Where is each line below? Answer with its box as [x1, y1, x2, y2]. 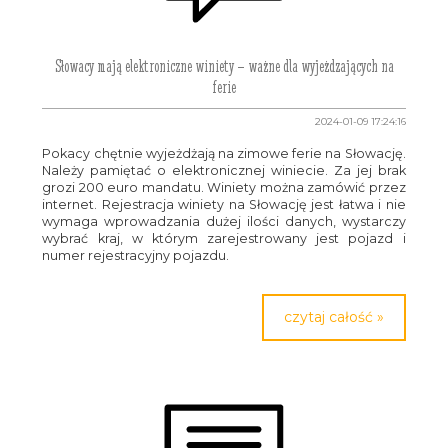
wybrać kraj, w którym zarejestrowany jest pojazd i [42, 231, 406, 246]
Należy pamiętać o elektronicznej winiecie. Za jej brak [42, 163, 406, 178]
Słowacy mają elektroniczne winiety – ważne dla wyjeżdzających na [54, 56, 394, 76]
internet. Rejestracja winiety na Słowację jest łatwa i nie [42, 197, 406, 212]
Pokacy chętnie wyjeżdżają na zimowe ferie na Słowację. [42, 146, 406, 161]
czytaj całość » [283, 308, 384, 326]
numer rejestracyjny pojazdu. [42, 248, 230, 263]
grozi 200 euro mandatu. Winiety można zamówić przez [42, 180, 406, 195]
